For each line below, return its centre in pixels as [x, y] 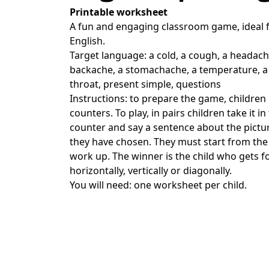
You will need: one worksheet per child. [158, 185]
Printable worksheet [119, 12]
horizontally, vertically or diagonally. [151, 170]
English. [87, 41]
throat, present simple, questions [145, 84]
